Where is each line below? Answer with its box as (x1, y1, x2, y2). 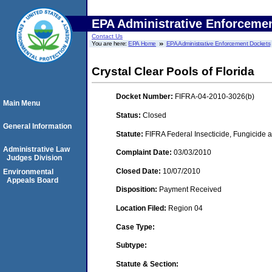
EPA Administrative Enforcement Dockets (166, 40, 271, 47)
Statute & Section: (116, 259, 178, 268)
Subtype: (116, 241, 147, 250)
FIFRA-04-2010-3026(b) (175, 92, 254, 101)
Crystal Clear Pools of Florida (92, 65, 254, 78)
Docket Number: (116, 92, 175, 101)
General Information (3, 122, 72, 131)
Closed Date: (116, 166, 163, 175)
